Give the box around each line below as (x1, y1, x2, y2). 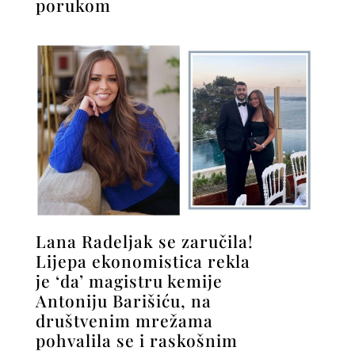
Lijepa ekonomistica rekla (35, 249, 250, 272)
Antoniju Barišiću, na (35, 288, 212, 311)
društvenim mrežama (35, 308, 213, 331)
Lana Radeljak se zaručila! (35, 229, 254, 252)
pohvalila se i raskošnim (35, 328, 238, 351)
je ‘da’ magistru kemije (35, 269, 223, 292)
